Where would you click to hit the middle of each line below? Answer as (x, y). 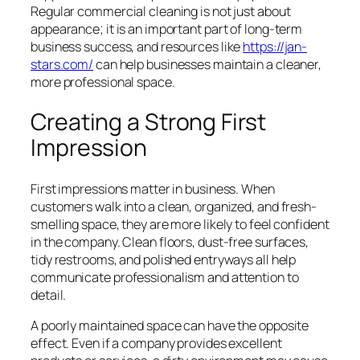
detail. (49, 295)
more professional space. (103, 82)
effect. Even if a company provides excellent (156, 344)
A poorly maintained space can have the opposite (170, 326)
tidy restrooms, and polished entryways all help (164, 260)
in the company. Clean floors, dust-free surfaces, (170, 242)
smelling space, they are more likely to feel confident (180, 224)
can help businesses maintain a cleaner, (208, 64)
